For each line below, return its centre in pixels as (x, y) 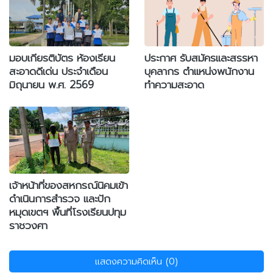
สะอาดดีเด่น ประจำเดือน (58, 72)
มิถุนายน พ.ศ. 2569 (51, 85)
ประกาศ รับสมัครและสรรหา (201, 58)
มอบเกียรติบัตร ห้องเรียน (62, 58)
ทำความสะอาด (174, 85)
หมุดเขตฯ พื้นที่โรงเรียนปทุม (68, 212)
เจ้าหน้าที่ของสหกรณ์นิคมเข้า (69, 186)
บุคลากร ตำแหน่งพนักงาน (199, 72)
